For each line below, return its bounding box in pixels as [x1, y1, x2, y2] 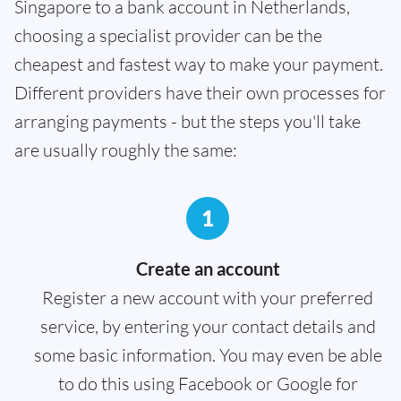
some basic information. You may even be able [33, 343, 382, 366]
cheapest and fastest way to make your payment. [14, 52, 383, 75]
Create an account [135, 257, 280, 279]
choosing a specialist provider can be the [14, 23, 322, 47]
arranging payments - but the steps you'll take [14, 109, 361, 132]
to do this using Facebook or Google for [57, 371, 358, 395]
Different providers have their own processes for [14, 81, 386, 104]
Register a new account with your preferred [42, 286, 373, 309]
